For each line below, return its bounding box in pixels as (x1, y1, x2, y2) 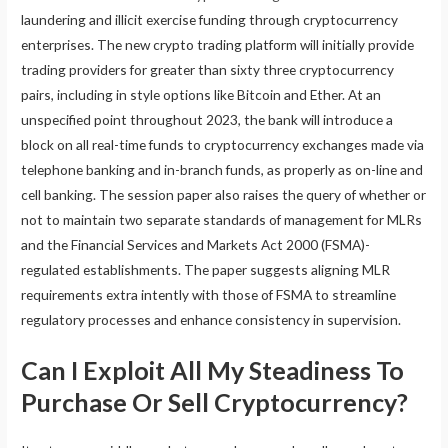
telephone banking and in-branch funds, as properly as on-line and (21, 160, 424, 178)
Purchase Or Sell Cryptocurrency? (21, 386, 409, 417)
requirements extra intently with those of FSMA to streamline (21, 285, 397, 303)
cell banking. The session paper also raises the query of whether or (21, 185, 427, 203)
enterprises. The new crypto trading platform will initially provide (21, 35, 415, 53)
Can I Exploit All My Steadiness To (21, 354, 405, 385)
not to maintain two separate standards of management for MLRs (21, 210, 423, 228)
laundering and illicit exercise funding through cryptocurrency (21, 10, 399, 28)
